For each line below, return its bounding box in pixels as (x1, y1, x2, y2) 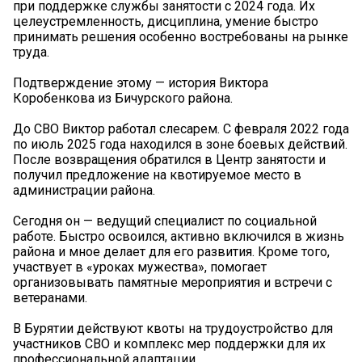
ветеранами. (13, 289, 87, 305)
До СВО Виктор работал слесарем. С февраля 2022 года (13, 120, 349, 137)
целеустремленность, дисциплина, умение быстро (13, 13, 318, 29)
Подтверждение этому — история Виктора (13, 74, 268, 90)
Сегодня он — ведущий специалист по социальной (13, 213, 317, 229)
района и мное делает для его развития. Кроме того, (13, 243, 330, 259)
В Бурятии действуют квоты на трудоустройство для (13, 320, 333, 336)
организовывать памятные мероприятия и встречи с (13, 274, 332, 290)
